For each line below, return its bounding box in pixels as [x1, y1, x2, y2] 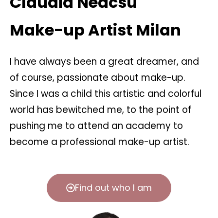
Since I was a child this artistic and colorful [10, 87, 201, 100]
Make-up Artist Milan [10, 18, 181, 41]
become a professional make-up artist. [10, 135, 189, 148]
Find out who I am [75, 181, 152, 194]
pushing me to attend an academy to [10, 119, 183, 132]
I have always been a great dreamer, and [10, 54, 199, 68]
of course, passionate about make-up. [10, 71, 185, 84]
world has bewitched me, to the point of [10, 103, 191, 116]
